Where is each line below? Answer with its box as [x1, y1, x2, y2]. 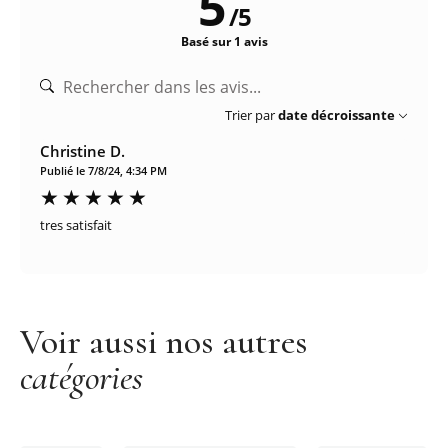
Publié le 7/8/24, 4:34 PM [40, 162, 167, 178]
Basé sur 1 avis [180, 32, 268, 50]
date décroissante [278, 105, 395, 124]
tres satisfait [40, 215, 112, 234]
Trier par [225, 105, 275, 124]
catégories [20, 355, 143, 399]
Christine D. [40, 140, 125, 161]
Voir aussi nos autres [20, 319, 308, 363]
